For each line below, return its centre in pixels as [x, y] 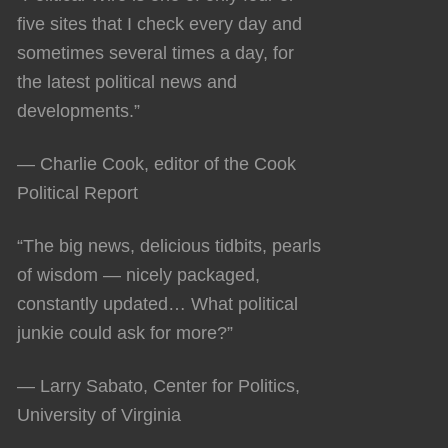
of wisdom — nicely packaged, [138, 274]
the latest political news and [127, 81]
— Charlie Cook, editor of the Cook [156, 163]
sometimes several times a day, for [155, 52]
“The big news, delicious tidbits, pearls [169, 245]
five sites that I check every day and [159, 23]
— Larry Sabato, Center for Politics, [158, 385]
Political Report [77, 192]
